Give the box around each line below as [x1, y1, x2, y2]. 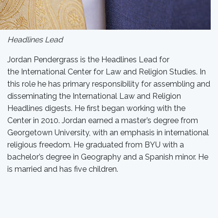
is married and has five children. [7, 164, 118, 174]
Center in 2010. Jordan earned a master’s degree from [7, 116, 198, 125]
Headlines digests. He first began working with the [7, 104, 185, 113]
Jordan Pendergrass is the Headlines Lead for [7, 55, 169, 64]
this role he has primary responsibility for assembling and [7, 79, 210, 89]
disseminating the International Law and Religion [7, 91, 181, 101]
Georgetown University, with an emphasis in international [7, 128, 209, 137]
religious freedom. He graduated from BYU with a [7, 140, 184, 149]
